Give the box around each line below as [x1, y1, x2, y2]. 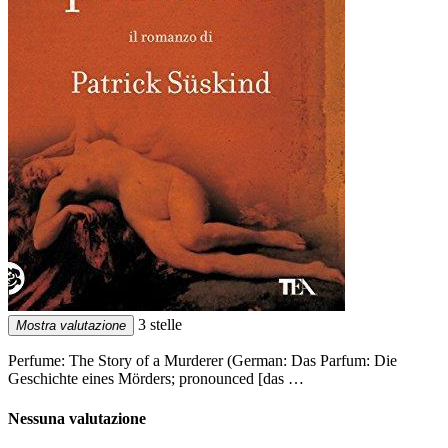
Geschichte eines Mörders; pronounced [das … [8, 370, 304, 388]
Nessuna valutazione [8, 409, 146, 427]
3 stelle [134, 316, 182, 334]
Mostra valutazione [16, 318, 126, 334]
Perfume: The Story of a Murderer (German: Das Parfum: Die [8, 352, 397, 370]
